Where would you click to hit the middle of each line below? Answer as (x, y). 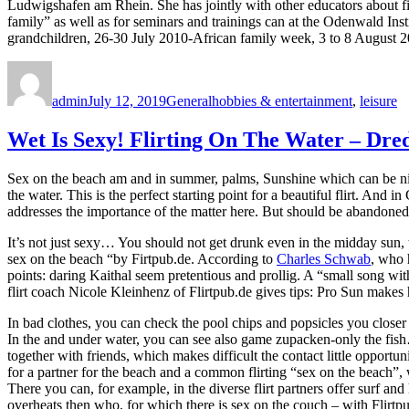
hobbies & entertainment (282, 100)
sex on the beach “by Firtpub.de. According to (142, 258)
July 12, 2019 (127, 100)
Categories (196, 68)
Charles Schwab (324, 258)
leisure (378, 100)
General (189, 100)
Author (72, 68)
